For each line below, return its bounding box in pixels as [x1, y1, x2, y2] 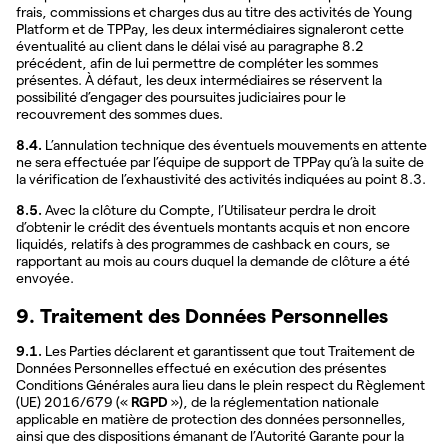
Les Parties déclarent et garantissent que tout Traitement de [42, 342, 415, 359]
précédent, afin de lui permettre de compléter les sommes [16, 55, 378, 72]
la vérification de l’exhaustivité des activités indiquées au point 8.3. [16, 171, 426, 188]
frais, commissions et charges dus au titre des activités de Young [16, 4, 412, 21]
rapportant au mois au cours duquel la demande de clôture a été [16, 253, 410, 270]
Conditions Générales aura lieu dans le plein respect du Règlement [16, 376, 425, 393]
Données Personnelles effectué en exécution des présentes [16, 359, 386, 376]
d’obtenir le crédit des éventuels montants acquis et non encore [16, 219, 410, 236]
